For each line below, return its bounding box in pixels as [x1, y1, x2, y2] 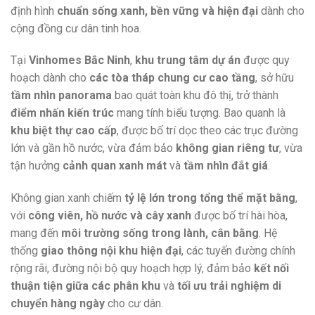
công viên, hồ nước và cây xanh [28, 209, 191, 223]
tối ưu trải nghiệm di [177, 279, 281, 293]
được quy [240, 53, 290, 67]
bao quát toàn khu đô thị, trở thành [112, 89, 278, 103]
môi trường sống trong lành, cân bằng [61, 226, 259, 240]
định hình [11, 4, 57, 18]
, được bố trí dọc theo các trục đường [117, 124, 298, 138]
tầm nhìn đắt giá [184, 159, 268, 173]
